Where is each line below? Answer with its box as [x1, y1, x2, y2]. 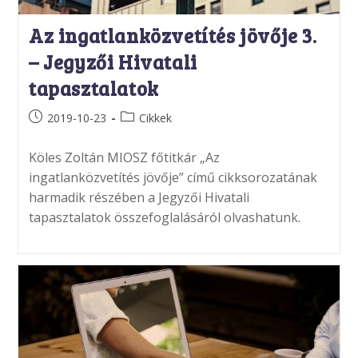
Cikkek [138, 109, 172, 125]
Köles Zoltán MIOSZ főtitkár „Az [28, 148, 220, 166]
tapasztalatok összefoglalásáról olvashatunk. [28, 208, 300, 226]
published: [27, 125, 79, 141]
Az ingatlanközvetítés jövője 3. [28, 22, 317, 49]
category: [119, 125, 168, 141]
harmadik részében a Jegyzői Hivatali [28, 188, 249, 206]
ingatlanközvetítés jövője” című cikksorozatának [28, 168, 317, 186]
